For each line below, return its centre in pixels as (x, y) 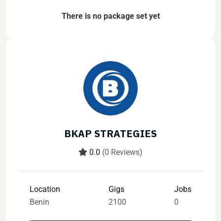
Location (45, 189)
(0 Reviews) (122, 152)
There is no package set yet (110, 16)
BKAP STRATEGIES (110, 133)
